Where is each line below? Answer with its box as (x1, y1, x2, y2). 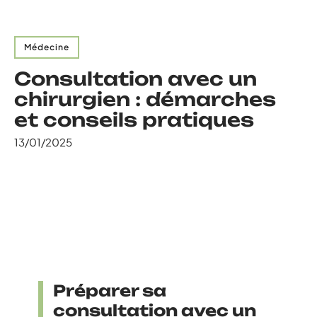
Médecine (24, 42, 69, 52)
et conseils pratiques (14, 108, 254, 131)
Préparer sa (53, 281, 166, 300)
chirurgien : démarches (14, 88, 276, 110)
